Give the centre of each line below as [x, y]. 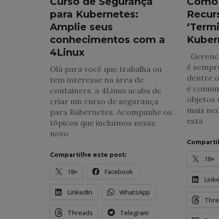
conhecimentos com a [108, 39]
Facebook [119, 171]
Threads [80, 212]
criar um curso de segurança [104, 101]
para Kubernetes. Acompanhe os [111, 112]
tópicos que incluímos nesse [103, 122]
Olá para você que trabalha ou [106, 69]
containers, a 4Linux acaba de [106, 90]
